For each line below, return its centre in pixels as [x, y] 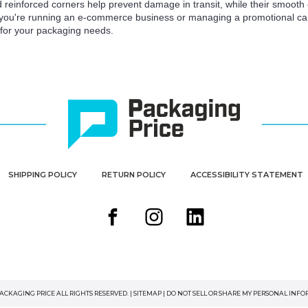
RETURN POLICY [133, 174]
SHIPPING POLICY [42, 174]
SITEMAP [147, 293]
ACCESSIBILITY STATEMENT [246, 174]
